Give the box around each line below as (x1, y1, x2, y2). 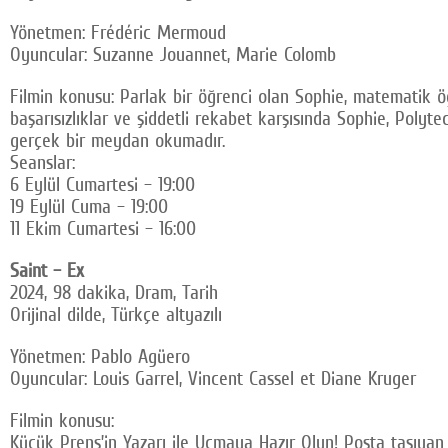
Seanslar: (10, 150, 75, 175)
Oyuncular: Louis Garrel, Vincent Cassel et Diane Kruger (10, 366, 416, 391)
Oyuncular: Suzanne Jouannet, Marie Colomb (10, 42, 336, 67)
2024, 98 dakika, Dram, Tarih (10, 280, 218, 305)
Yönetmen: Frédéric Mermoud (10, 20, 226, 45)
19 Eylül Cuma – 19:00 (10, 194, 168, 219)
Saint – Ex (10, 258, 84, 283)
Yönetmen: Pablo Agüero (10, 344, 190, 369)
